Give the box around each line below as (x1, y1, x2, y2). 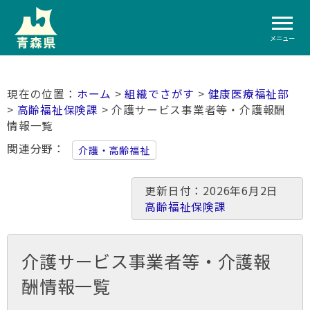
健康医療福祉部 (208, 86, 290, 102)
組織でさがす (125, 86, 195, 102)
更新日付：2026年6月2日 (145, 183, 290, 199)
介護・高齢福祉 (78, 143, 150, 157)
